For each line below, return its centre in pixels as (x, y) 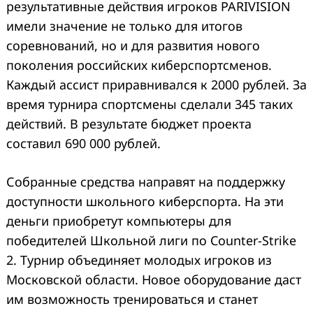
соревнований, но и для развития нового (133, 46)
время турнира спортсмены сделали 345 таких (150, 104)
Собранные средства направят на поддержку (146, 182)
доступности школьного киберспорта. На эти (145, 202)
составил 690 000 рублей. (83, 144)
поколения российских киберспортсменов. (139, 65)
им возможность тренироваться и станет (132, 299)
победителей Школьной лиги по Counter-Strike (151, 241)
